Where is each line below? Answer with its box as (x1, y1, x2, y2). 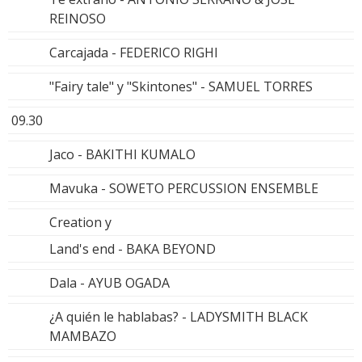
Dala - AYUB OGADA (49, 274, 170, 293)
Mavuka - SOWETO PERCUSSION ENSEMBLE (49, 179, 318, 198)
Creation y (49, 213, 112, 232)
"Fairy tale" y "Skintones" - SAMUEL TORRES (49, 78, 313, 96)
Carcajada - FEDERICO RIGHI (49, 44, 218, 62)
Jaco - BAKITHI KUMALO (49, 145, 196, 164)
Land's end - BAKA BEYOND (49, 240, 216, 259)
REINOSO (49, 10, 106, 28)
